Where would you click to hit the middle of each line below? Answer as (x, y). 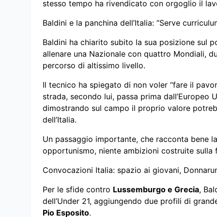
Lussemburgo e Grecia (156, 189)
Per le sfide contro (78, 189)
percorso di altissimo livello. (94, 65)
